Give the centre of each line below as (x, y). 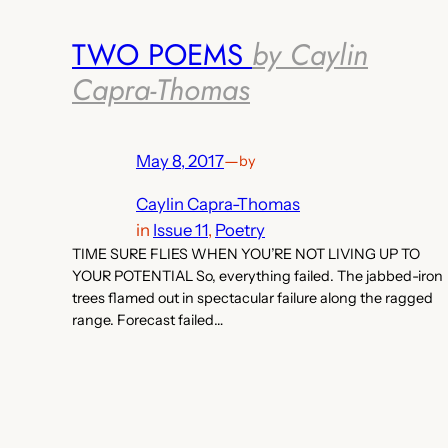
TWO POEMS (162, 54)
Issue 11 (180, 229)
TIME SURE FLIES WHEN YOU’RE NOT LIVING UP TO (246, 253)
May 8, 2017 (180, 161)
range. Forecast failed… (147, 319)
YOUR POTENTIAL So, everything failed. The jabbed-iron (257, 275)
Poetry (240, 229)
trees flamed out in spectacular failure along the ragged (252, 297)
